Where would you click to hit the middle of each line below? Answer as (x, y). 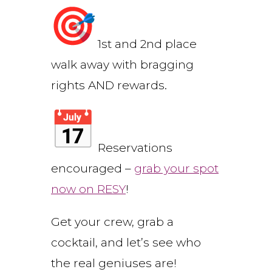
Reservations (134, 148)
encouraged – (93, 168)
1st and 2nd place (146, 44)
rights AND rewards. (109, 85)
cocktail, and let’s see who (126, 242)
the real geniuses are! (114, 263)
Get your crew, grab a (112, 222)
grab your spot (176, 168)
